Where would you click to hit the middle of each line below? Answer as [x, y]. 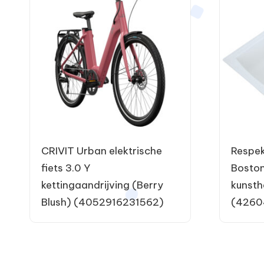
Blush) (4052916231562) [103, 202]
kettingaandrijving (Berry [102, 185]
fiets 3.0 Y [66, 168]
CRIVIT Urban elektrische [102, 151]
